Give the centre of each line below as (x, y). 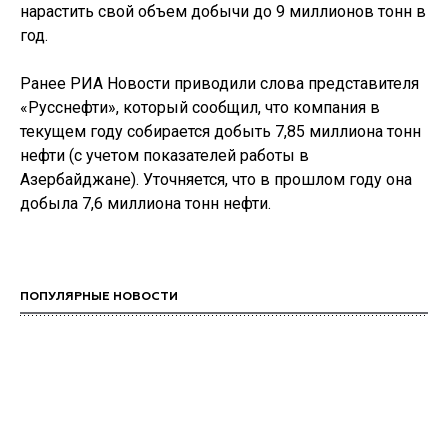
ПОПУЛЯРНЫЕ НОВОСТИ (99, 296)
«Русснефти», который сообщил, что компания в (200, 107)
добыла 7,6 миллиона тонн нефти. (145, 203)
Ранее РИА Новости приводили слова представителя (219, 83)
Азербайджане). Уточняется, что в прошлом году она (216, 179)
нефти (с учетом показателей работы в (164, 155)
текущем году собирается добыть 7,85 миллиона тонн (220, 131)
